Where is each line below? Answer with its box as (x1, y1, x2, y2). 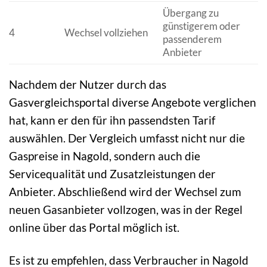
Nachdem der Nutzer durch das (9, 77, 166, 91)
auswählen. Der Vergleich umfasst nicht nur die (9, 131, 245, 145)
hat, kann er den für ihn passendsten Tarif (9, 113, 215, 127)
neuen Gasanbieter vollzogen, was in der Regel (9, 202, 243, 216)
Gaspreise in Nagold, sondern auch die (9, 148, 200, 163)
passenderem (162, 32, 222, 45)
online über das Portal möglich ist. (9, 220, 179, 234)
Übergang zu (162, 6, 219, 19)
